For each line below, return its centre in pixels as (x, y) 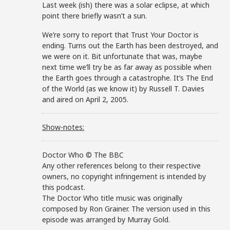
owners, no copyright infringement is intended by (124, 176)
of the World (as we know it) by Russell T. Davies (123, 89)
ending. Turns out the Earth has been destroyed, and (130, 45)
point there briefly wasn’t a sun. (95, 16)
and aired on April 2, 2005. (85, 99)
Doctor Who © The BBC (83, 155)
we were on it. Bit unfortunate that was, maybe (122, 56)
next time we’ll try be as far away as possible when (127, 67)
